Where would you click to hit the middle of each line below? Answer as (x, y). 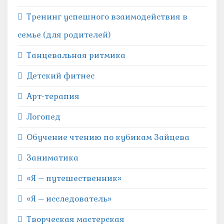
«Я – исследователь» (69, 199)
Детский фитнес (60, 76)
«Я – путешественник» (74, 178)
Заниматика (52, 158)
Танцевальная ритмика (76, 55)
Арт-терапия (53, 96)
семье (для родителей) (64, 35)
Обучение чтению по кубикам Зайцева (108, 137)
